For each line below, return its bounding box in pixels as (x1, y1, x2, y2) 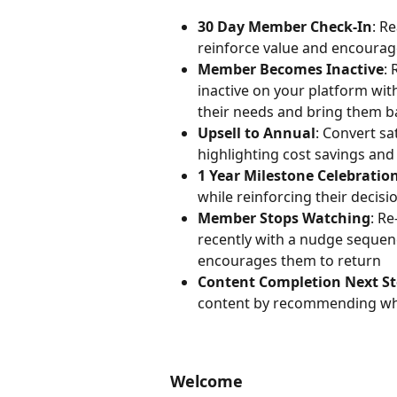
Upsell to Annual (198, 122, 315, 143)
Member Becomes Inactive (198, 58, 384, 79)
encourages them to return (198, 250, 381, 270)
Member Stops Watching (198, 207, 370, 228)
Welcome (170, 370, 243, 393)
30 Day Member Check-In (198, 16, 372, 36)
